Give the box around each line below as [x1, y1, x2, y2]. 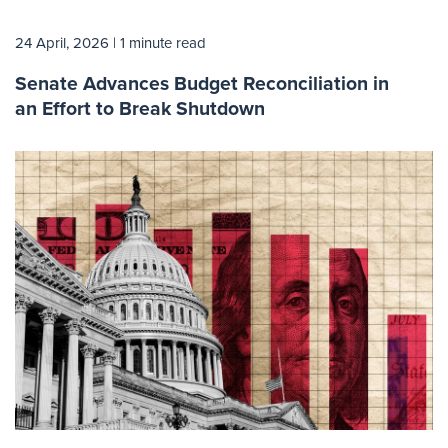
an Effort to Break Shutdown [15, 93, 265, 123]
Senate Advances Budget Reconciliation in [15, 68, 389, 98]
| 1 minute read [113, 31, 206, 54]
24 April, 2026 [15, 31, 109, 54]
